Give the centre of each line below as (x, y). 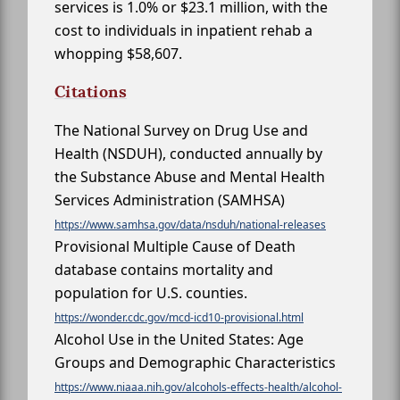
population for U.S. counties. (151, 292)
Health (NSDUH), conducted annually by (188, 153)
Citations (91, 91)
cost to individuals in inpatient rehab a (183, 30)
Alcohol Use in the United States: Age (179, 339)
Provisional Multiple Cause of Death (175, 246)
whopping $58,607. (118, 53)
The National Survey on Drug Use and (181, 130)
